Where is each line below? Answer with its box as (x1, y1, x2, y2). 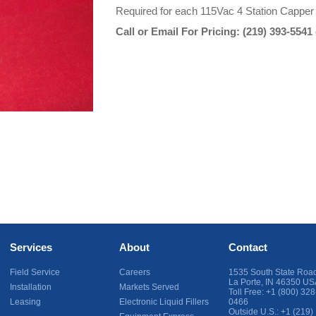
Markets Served (119, 282, 179, 292)
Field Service (10, 267, 60, 277)
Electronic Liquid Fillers (119, 297, 209, 307)
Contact (229, 241, 267, 253)
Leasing (10, 297, 41, 307)
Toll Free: (229, 287, 266, 297)
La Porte (229, 277, 261, 287)
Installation (10, 282, 51, 292)
